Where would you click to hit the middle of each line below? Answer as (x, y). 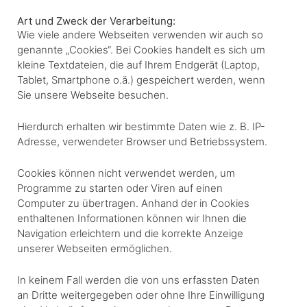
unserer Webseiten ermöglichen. (95, 248)
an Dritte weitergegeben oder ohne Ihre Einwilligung (141, 295)
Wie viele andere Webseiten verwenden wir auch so (140, 34)
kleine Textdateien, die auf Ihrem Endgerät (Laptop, (138, 64)
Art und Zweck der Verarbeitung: (96, 21)
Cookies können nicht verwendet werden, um (126, 173)
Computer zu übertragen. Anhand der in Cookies (133, 203)
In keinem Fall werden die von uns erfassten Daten (138, 280)
